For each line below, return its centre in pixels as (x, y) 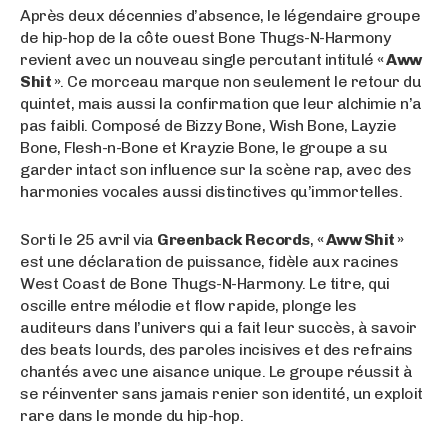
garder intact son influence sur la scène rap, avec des (215, 169)
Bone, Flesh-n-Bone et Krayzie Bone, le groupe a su (203, 147)
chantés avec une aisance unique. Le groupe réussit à (216, 371)
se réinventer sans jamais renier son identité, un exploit (221, 393)
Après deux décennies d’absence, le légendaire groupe (220, 15)
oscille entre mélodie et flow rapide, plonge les (188, 305)
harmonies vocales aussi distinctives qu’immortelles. (211, 191)
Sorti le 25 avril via (88, 239)
